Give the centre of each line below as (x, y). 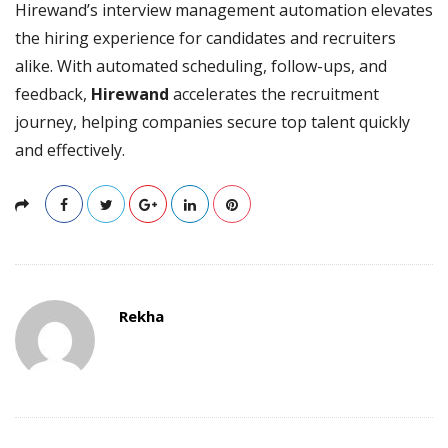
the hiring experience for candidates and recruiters (205, 37)
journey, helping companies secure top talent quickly (212, 121)
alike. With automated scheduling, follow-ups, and (201, 65)
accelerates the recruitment (276, 93)
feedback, (53, 93)
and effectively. (70, 149)
